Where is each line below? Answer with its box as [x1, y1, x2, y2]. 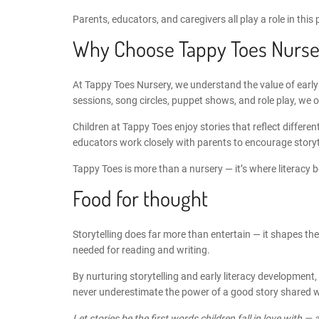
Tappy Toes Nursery [85, 78, 171, 90]
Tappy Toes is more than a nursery [73, 162, 223, 174]
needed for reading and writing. [73, 244, 210, 256]
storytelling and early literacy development [130, 270, 315, 282]
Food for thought [73, 184, 208, 211]
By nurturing [73, 270, 130, 282]
